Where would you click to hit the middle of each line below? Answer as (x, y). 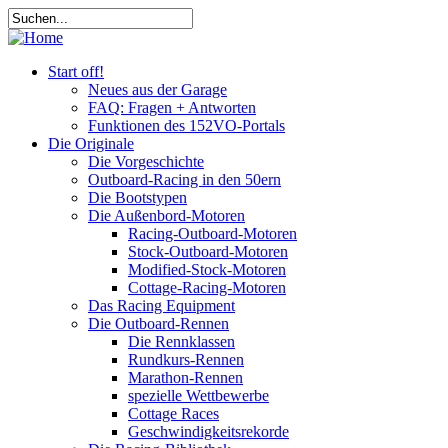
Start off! (76, 71)
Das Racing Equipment (161, 305)
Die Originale (91, 143)
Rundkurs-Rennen (186, 359)
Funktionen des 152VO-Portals (186, 125)
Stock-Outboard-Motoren (208, 251)
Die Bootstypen (137, 197)
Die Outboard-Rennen (158, 323)
